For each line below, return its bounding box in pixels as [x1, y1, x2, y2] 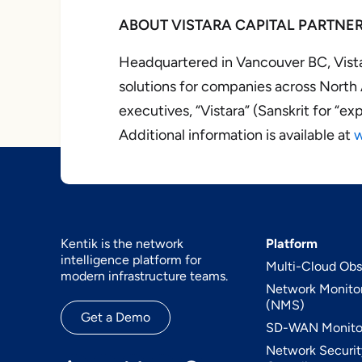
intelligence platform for [60, 252, 201, 267]
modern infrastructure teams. [60, 268, 228, 284]
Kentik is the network [60, 236, 183, 251]
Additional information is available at [118, 126, 354, 144]
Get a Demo [80, 309, 150, 325]
